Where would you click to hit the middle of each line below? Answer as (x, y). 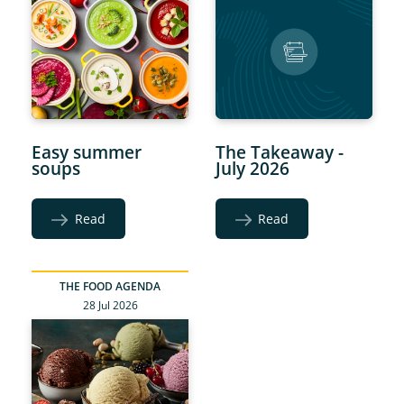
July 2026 (252, 168)
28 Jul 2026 (110, 305)
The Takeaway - (280, 151)
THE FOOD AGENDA (110, 286)
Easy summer (87, 151)
